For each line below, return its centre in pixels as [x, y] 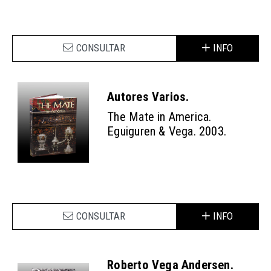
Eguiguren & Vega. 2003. [167, 131]
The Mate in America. [159, 116]
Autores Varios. [148, 97]
